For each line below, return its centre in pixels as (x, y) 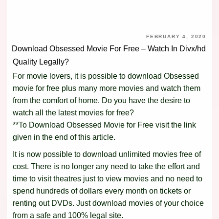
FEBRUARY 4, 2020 (176, 37)
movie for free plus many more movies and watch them (107, 88)
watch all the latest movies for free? (73, 113)
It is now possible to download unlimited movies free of (107, 154)
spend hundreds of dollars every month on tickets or (102, 191)
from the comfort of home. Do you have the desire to (101, 101)
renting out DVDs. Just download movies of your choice (108, 203)
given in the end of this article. (64, 137)
